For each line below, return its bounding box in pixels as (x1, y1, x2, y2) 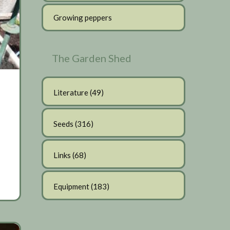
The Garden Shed (52, 52, 131, 65)
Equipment (53, 182, 89, 191)
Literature (53, 88, 88, 98)
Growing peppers (53, 13, 112, 23)
